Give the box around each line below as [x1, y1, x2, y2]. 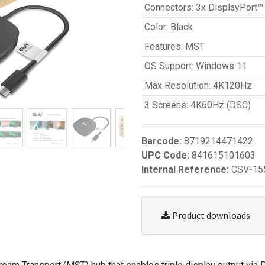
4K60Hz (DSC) [190, 99, 251, 111]
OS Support [144, 60, 192, 72]
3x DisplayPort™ [195, 2, 263, 13]
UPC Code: [141, 150, 192, 161]
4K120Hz [212, 80, 252, 91]
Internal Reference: [141, 164, 231, 175]
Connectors [144, 2, 192, 13]
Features [144, 41, 181, 52]
